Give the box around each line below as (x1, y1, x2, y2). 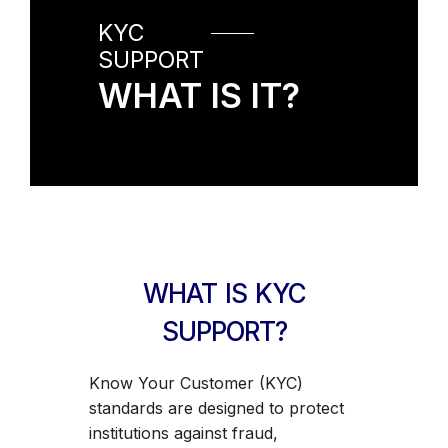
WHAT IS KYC (142, 277, 306, 309)
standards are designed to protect (88, 397, 344, 418)
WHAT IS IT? (98, 75, 300, 116)
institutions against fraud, (88, 422, 278, 443)
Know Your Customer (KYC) (88, 372, 303, 393)
